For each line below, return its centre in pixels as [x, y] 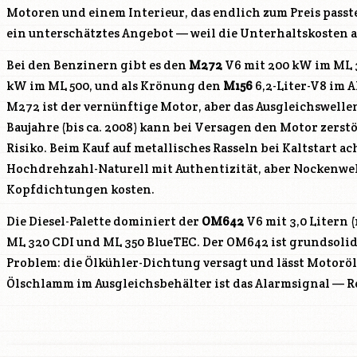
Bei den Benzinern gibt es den [98, 65]
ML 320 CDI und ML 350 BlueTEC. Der [116, 242]
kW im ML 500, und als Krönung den [115, 86]
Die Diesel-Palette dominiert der [104, 222]
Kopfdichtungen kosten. [80, 190]
